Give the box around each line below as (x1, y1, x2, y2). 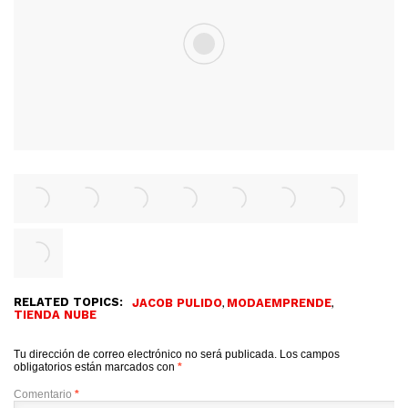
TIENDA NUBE (14, 308, 97, 322)
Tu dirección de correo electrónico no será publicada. (14, 348, 277, 362)
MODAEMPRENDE (227, 296, 331, 311)
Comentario (14, 388, 75, 402)
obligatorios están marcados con (14, 361, 178, 374)
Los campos (280, 348, 340, 362)
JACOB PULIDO (132, 296, 222, 311)
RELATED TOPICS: (14, 295, 123, 310)
